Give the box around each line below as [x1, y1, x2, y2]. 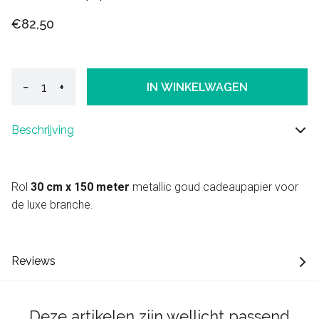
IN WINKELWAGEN [147, 80, 248, 94]
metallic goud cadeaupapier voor [130, 180, 298, 194]
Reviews [11, 254, 56, 268]
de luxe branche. [11, 198, 93, 212]
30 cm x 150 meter [31, 180, 130, 194]
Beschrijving [11, 123, 74, 137]
